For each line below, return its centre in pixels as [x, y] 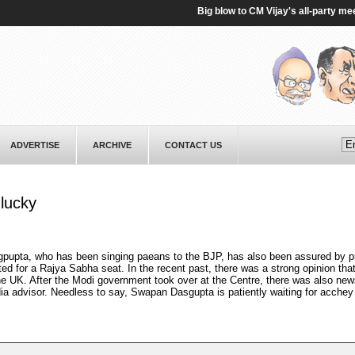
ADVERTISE [34, 145]
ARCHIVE [112, 145]
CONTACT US [193, 145]
